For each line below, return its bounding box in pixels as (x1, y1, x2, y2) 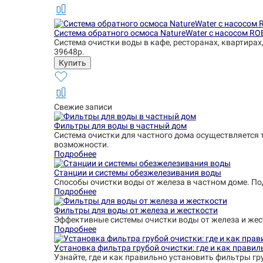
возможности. (54, 140, 109, 149)
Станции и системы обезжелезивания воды (54, 168, 221, 177)
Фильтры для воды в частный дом (54, 121, 187, 130)
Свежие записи (54, 102, 112, 112)
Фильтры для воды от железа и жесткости (54, 205, 218, 215)
